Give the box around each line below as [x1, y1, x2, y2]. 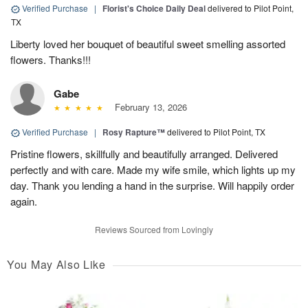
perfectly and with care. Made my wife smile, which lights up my [10, 162, 296, 177]
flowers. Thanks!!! [10, 52, 91, 67]
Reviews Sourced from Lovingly [95, 223, 213, 236]
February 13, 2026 [109, 100, 187, 114]
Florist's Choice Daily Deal [102, 2, 206, 15]
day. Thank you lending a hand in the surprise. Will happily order [10, 178, 294, 193]
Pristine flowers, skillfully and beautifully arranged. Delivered [10, 146, 278, 162]
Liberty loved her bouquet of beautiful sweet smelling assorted [10, 36, 285, 52]
